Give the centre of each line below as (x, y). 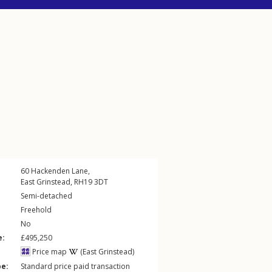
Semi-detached (46, 196)
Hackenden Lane (59, 171)
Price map (49, 252)
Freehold (36, 210)
